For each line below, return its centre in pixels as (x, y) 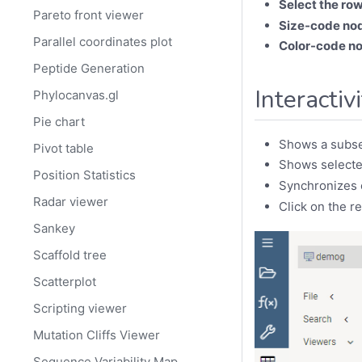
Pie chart (59, 122)
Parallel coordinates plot (103, 42)
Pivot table (64, 149)
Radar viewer (71, 202)
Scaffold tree (70, 255)
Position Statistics (85, 175)
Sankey (55, 229)
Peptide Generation (89, 69)
